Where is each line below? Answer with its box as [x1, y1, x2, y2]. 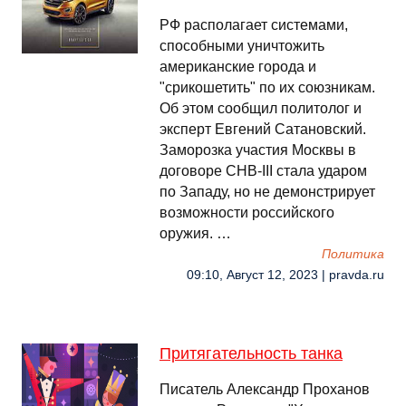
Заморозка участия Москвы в [159, 142, 356, 158]
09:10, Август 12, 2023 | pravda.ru [187, 268, 384, 282]
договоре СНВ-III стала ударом [159, 163, 367, 179]
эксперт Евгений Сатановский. [159, 121, 366, 137]
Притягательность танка [159, 344, 343, 362]
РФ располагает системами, [159, 17, 348, 33]
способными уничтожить [159, 38, 324, 53]
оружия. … [159, 226, 231, 241]
